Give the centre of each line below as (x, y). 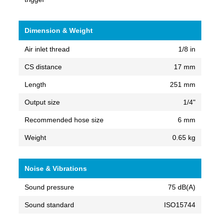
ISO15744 (180, 205)
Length (35, 84)
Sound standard (49, 205)
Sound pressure (49, 187)
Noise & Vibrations (56, 168)
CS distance (43, 67)
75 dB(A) (182, 187)
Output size (42, 102)
